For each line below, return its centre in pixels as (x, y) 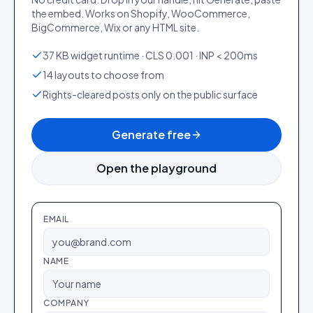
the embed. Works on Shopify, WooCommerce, (141, 13)
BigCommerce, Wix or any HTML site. (115, 27)
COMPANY (66, 303)
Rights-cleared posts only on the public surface (150, 94)
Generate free (151, 134)
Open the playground (156, 168)
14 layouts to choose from (103, 75)
